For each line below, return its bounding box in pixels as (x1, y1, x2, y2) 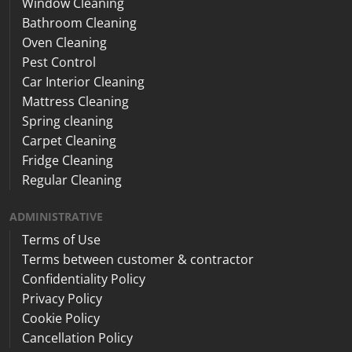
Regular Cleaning (22, 171, 122, 189)
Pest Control (22, 53, 96, 71)
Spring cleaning (22, 112, 113, 130)
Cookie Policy (22, 310, 100, 328)
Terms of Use (22, 231, 101, 249)
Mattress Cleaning (22, 93, 129, 111)
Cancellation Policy (22, 329, 133, 347)
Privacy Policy (22, 290, 102, 308)
